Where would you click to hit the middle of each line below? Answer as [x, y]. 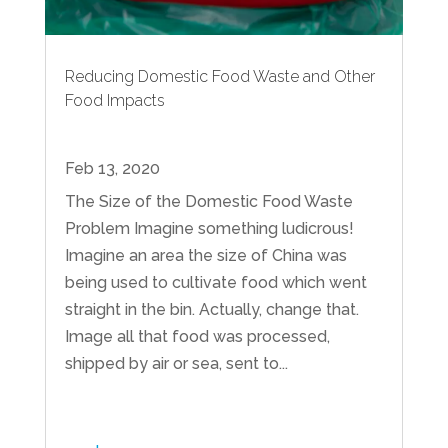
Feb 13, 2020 [112, 169]
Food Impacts [114, 101]
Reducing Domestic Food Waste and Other [219, 77]
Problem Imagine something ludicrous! [209, 229]
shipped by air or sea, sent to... [176, 364]
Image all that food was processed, [197, 337]
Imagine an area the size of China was [205, 256]
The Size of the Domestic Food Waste [208, 202]
